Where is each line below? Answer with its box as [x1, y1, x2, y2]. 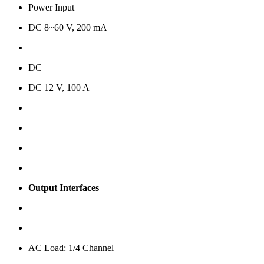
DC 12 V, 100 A [28, 82, 90, 93]
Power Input [28, 2, 74, 13]
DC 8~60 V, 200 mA [28, 22, 107, 33]
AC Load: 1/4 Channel [28, 243, 114, 253]
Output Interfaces [28, 183, 99, 193]
